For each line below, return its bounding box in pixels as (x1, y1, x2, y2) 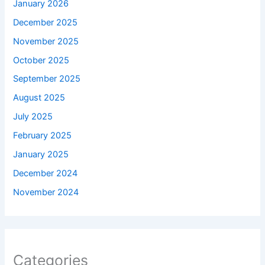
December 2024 (13, 168, 78, 179)
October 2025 (13, 54, 70, 66)
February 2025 (13, 130, 72, 141)
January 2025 (13, 149, 69, 160)
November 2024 (13, 187, 79, 198)
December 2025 (13, 17, 78, 28)
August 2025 (13, 92, 66, 104)
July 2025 (13, 111, 53, 122)
